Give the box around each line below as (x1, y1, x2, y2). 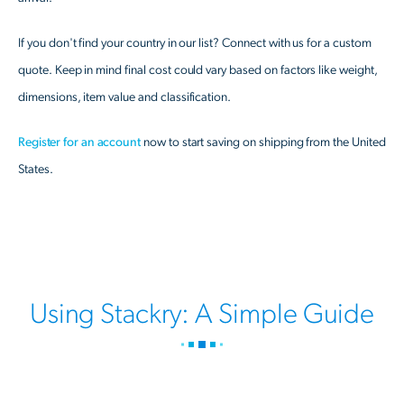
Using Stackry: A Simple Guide (29, 300, 375, 328)
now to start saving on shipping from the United (140, 136, 386, 149)
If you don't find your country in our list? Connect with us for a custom (18, 37, 372, 50)
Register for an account (18, 136, 141, 149)
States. (18, 163, 53, 176)
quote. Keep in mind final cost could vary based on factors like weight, (18, 64, 378, 77)
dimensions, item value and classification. (18, 91, 232, 104)
